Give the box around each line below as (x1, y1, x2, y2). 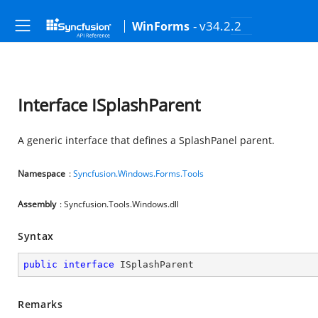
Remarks (18, 297, 63, 311)
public (23, 259, 57, 270)
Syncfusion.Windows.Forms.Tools (73, 168, 204, 180)
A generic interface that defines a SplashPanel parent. (18, 133, 275, 147)
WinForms (132, 18, 190, 34)
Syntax (18, 229, 55, 243)
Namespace (18, 168, 65, 180)
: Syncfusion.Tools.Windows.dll (60, 198, 179, 210)
